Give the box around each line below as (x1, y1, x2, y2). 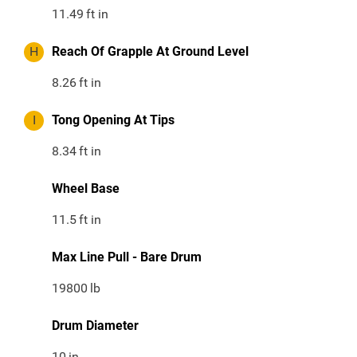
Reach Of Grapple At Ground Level (52, 44, 249, 60)
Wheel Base (52, 181, 120, 197)
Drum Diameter (52, 318, 139, 334)
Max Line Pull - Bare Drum (52, 249, 202, 265)
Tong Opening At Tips (52, 112, 175, 128)
